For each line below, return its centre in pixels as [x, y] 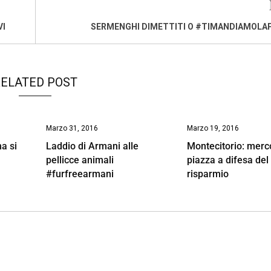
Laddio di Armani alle [92, 146]
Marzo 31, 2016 [72, 128]
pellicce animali [80, 160]
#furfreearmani [80, 174]
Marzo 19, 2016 [213, 128]
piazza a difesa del [228, 160]
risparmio [208, 174]
